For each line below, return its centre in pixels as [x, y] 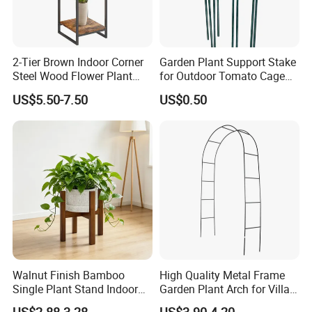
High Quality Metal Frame [222, 275]
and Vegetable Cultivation [222, 90]
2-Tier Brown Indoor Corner [78, 62]
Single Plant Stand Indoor [76, 289]
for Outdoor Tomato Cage [222, 76]
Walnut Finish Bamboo [69, 275]
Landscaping [191, 303]
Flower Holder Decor [62, 303]
